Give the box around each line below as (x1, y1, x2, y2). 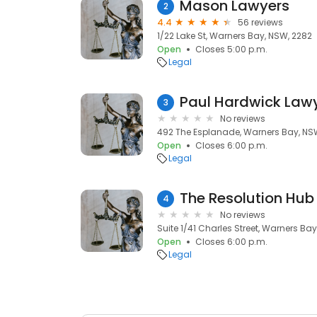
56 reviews (238, 16, 283, 28)
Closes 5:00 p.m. (195, 43, 267, 55)
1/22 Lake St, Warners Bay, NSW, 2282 (157, 30, 312, 42)
